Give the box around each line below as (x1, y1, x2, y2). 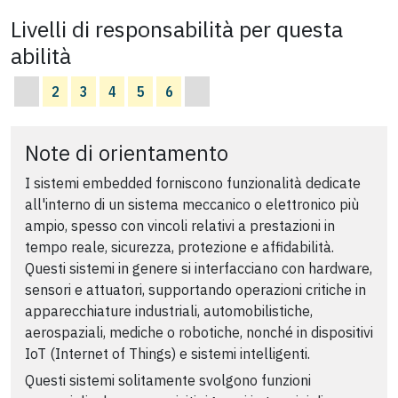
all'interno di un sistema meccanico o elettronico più (25, 195, 359, 213)
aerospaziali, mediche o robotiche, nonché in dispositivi (25, 322, 373, 341)
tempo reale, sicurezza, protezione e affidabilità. (25, 237, 334, 256)
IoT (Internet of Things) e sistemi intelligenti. (25, 344, 310, 362)
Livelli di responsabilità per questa (11, 13, 343, 44)
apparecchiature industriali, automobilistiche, (25, 301, 313, 320)
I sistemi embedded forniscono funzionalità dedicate (25, 173, 361, 192)
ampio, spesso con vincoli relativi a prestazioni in (25, 216, 335, 235)
